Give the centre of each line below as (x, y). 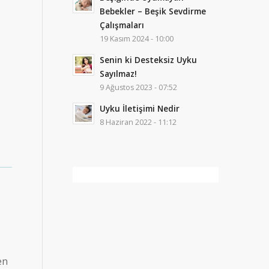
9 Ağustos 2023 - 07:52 (139, 87)
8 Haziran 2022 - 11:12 (138, 122)
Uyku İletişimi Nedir (140, 108)
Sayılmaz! (119, 74)
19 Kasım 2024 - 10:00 (137, 39)
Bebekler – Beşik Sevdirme (153, 11)
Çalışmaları (122, 25)
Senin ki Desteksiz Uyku (149, 60)
